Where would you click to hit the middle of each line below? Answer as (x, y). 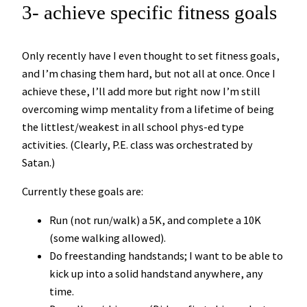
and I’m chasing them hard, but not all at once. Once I (149, 73)
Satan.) (38, 162)
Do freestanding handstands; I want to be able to (166, 256)
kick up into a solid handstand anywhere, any (156, 274)
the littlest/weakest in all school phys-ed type (133, 126)
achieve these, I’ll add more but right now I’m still (141, 91)
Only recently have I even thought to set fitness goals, (151, 55)
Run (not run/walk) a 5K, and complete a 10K (155, 220)
